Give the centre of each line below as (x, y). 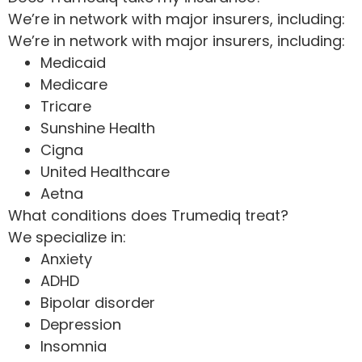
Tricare (66, 106)
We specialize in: (67, 237)
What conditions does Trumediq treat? (148, 215)
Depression (81, 324)
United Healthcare (105, 171)
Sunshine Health (98, 128)
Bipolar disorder (98, 302)
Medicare (74, 84)
